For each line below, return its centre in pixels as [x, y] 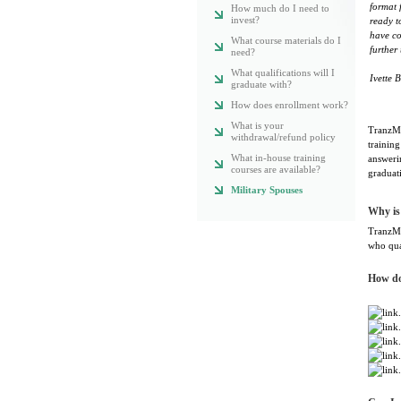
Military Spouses [266, 190]
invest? [245, 20]
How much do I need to [280, 8]
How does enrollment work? [289, 105]
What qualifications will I [282, 73]
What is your [257, 125]
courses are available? [275, 169]
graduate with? [261, 84]
